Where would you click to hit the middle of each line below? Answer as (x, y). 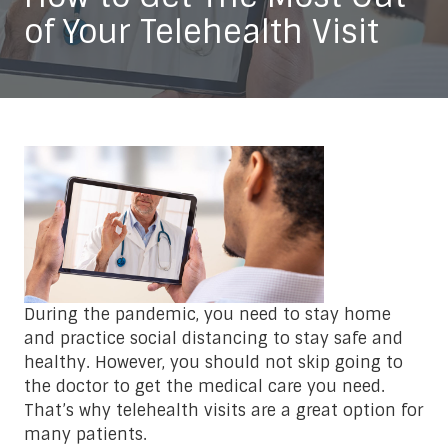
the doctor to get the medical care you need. (204, 386)
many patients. (88, 434)
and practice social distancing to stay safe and (213, 338)
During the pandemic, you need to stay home (207, 314)
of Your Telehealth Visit (201, 31)
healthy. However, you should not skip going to (213, 362)
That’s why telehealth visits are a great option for (223, 410)
